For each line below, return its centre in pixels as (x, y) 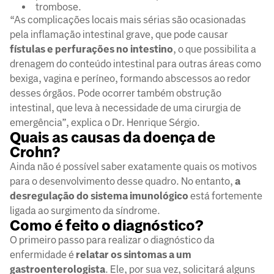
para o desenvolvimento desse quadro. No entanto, (122, 182)
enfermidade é (43, 255)
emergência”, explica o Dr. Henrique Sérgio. (105, 123)
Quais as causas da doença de (113, 138)
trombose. (58, 7)
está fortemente (225, 196)
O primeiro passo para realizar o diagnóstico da (112, 240)
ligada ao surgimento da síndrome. (85, 211)
